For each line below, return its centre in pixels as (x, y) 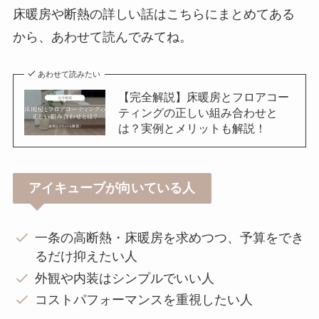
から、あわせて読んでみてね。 (102, 37)
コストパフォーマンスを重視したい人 (144, 300)
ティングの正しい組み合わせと (198, 112)
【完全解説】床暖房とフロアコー (203, 96)
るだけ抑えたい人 (87, 257)
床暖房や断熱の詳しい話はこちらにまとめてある (153, 15)
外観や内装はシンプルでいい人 (125, 278)
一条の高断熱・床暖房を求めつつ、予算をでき (170, 238)
